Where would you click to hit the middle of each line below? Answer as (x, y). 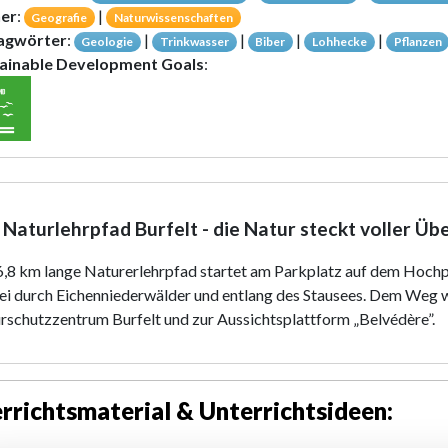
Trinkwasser (194, 41)
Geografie (59, 17)
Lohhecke (340, 41)
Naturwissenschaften (173, 17)
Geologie (107, 41)
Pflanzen (417, 41)
